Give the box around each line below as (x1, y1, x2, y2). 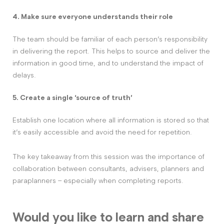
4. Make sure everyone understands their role (12, 12, 173, 21)
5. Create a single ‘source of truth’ (12, 93, 132, 102)
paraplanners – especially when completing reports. (12, 176, 183, 185)
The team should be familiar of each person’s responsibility (12, 34, 207, 43)
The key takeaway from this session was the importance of (12, 152, 204, 161)
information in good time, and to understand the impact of (12, 58, 203, 67)
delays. (12, 70, 36, 79)
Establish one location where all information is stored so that (12, 115, 209, 124)
